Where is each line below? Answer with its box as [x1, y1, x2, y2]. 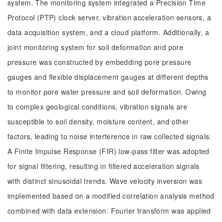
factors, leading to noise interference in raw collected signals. [7, 131, 212, 141]
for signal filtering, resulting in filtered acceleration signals [7, 161, 200, 171]
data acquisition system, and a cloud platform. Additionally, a [7, 27, 210, 37]
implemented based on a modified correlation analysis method [7, 191, 215, 201]
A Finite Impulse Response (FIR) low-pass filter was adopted [7, 146, 210, 156]
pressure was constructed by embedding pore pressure [7, 57, 192, 67]
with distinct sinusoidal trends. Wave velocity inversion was [7, 176, 203, 186]
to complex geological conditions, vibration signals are [7, 102, 188, 111]
